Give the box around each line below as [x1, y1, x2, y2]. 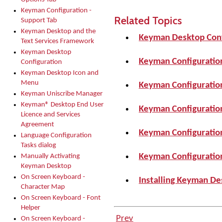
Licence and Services [21, 111, 80, 118]
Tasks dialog [21, 142, 56, 149]
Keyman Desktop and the [21, 28, 96, 35]
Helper [21, 204, 40, 212]
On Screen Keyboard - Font [21, 194, 101, 202]
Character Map [21, 183, 65, 191]
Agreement [21, 121, 54, 128]
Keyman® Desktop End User [21, 101, 104, 109]
